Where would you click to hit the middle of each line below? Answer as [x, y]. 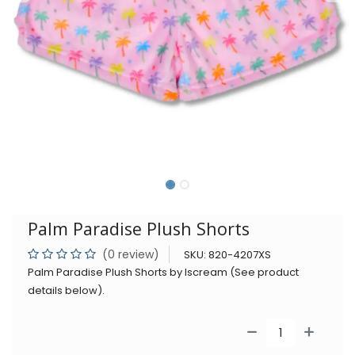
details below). [66, 290]
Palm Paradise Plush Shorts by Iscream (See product [163, 272]
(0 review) [131, 254]
